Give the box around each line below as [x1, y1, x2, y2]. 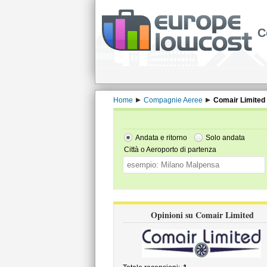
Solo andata [205, 133, 245, 142]
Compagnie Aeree [143, 96, 203, 104]
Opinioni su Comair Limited [151, 209, 254, 221]
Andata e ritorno [135, 133, 187, 142]
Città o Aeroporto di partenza [123, 145, 216, 154]
